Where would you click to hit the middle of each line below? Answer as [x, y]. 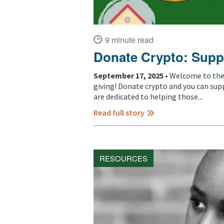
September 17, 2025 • [131, 76]
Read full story [119, 113]
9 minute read [129, 39]
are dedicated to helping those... [148, 97]
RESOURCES [123, 158]
